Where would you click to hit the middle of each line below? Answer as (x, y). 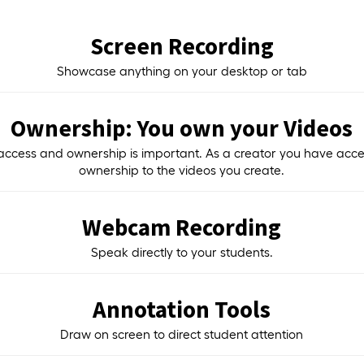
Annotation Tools (182, 309)
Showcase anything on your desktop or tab (182, 71)
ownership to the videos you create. (182, 170)
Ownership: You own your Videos (182, 128)
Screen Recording (182, 45)
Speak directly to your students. (182, 252)
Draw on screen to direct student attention (182, 334)
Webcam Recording (182, 227)
